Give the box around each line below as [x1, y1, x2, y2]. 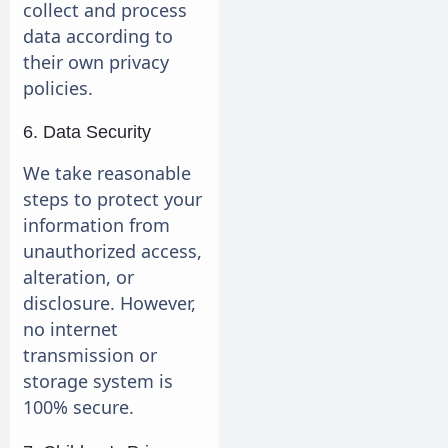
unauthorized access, [23, 239, 202, 264]
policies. [23, 75, 93, 100]
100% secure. [23, 395, 134, 420]
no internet [23, 317, 118, 342]
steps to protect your [23, 187, 202, 212]
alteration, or [23, 265, 134, 290]
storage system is [23, 369, 173, 394]
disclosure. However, [23, 291, 196, 316]
